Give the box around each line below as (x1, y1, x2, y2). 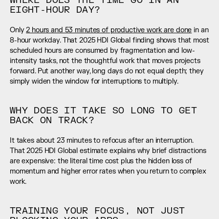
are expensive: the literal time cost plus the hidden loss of (10, 156, 192, 165)
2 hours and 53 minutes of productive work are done (26, 25, 192, 34)
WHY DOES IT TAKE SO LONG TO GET (10, 105, 197, 116)
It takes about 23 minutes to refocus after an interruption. (10, 136, 193, 145)
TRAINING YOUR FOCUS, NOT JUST (10, 205, 185, 217)
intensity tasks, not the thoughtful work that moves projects (10, 56, 200, 65)
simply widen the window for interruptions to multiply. (10, 77, 178, 86)
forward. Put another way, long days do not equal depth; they (10, 66, 204, 75)
